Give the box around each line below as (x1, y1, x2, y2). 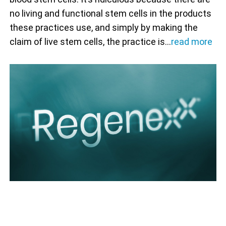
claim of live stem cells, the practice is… (9, 36, 171, 47)
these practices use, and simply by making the (9, 22, 198, 33)
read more (171, 36, 212, 47)
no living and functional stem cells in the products (9, 8, 211, 19)
